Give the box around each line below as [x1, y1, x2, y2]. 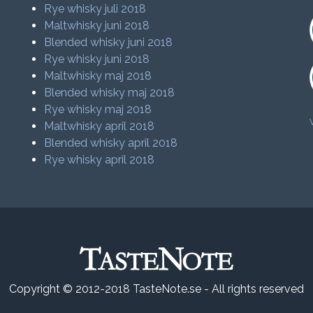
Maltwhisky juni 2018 [44, 18, 150, 32]
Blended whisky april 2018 [44, 136, 178, 150]
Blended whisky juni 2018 [44, 35, 173, 49]
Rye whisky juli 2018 [44, 1, 147, 15]
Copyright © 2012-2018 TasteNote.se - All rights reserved [9, 282, 304, 296]
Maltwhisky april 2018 [44, 119, 155, 133]
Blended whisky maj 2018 [44, 85, 175, 99]
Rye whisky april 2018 [44, 152, 155, 166]
